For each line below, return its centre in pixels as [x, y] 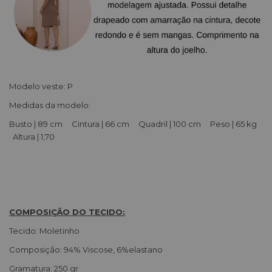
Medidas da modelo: [51, 105]
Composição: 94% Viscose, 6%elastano [87, 249]
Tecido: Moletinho [73, 230]
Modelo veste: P [41, 86]
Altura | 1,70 [32, 136]
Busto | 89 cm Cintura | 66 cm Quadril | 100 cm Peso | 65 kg [136, 124]
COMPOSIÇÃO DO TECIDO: [67, 212]
